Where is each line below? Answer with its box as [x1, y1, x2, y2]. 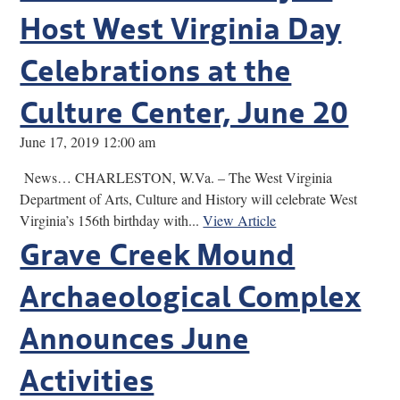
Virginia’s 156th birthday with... [20, 210, 204, 229]
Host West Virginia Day [20, 4, 342, 47]
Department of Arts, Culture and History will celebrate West [20, 188, 358, 208]
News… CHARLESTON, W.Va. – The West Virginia [20, 167, 333, 187]
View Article [203, 210, 277, 229]
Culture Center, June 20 [20, 87, 349, 131]
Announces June [20, 313, 250, 357]
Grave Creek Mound [20, 229, 296, 273]
